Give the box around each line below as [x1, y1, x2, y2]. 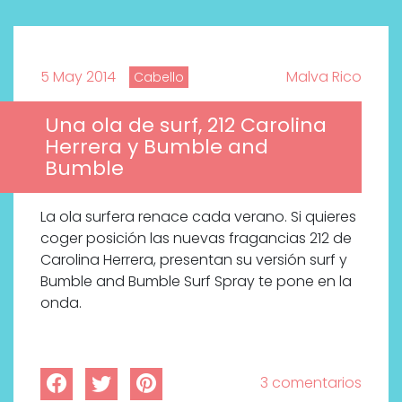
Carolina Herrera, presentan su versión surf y [40, 249, 347, 271]
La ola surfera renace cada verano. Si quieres [40, 206, 356, 228]
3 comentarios [260, 372, 362, 394]
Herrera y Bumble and [45, 133, 268, 162]
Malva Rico [286, 66, 362, 88]
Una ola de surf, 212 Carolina [45, 111, 327, 140]
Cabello [134, 68, 184, 87]
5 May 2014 [40, 66, 116, 88]
